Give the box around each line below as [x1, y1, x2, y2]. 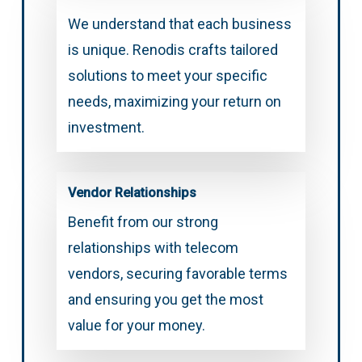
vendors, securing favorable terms [67, 265, 288, 283]
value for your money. [67, 317, 205, 335]
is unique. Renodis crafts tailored [67, 41, 278, 59]
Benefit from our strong [67, 213, 218, 231]
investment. [67, 119, 145, 137]
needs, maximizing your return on [67, 93, 281, 111]
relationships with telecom [67, 239, 238, 257]
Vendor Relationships [67, 185, 196, 201]
